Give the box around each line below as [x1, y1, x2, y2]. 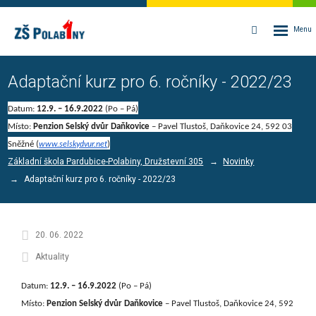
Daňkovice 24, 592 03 [210, 121, 293, 131]
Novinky [223, 156, 255, 166]
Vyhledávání [257, 23, 312, 36]
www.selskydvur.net [39, 140, 108, 149]
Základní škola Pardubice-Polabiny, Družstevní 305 [8, 156, 204, 166]
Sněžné [8, 139, 37, 149]
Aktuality [35, 251, 69, 262]
